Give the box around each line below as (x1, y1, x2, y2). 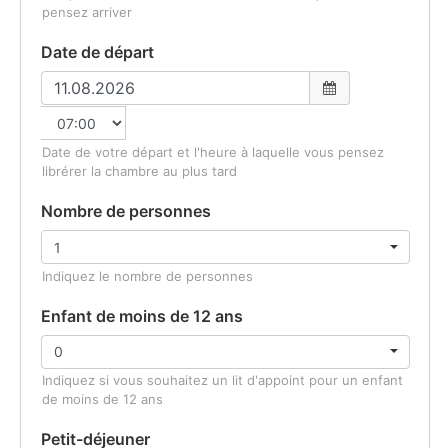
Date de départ (41, 42, 154, 63)
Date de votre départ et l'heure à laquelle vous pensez (42, 144, 384, 161)
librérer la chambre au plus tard (42, 163, 237, 180)
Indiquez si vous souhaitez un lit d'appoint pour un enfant (42, 372, 403, 389)
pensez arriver (42, 4, 132, 21)
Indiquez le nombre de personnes (42, 267, 253, 284)
